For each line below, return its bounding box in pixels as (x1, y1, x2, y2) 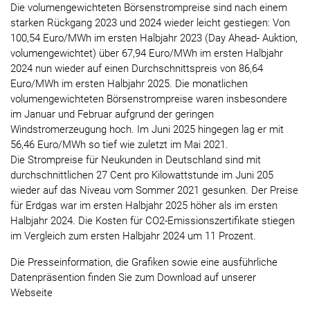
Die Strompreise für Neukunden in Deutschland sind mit (10, 154, 261, 167)
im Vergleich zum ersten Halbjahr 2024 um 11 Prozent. (10, 230, 256, 243)
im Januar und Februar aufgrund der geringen (10, 108, 214, 121)
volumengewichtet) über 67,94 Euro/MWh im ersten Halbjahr (10, 47, 283, 60)
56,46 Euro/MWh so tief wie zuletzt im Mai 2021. (10, 138, 228, 152)
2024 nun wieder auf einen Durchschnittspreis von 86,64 (10, 62, 263, 75)
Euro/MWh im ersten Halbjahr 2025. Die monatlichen (10, 77, 248, 91)
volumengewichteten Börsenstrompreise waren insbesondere (10, 93, 287, 106)
